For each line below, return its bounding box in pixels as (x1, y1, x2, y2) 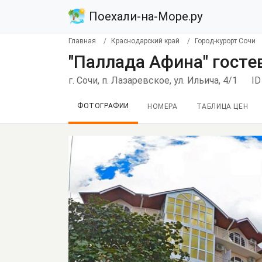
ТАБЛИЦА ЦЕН (196, 102, 249, 111)
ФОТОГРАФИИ (77, 102, 129, 110)
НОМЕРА (147, 102, 178, 111)
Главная (68, 37, 96, 45)
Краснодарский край (111, 37, 180, 45)
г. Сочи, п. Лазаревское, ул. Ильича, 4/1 (68, 75, 237, 86)
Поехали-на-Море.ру (86, 9, 202, 23)
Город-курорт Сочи (195, 37, 256, 45)
